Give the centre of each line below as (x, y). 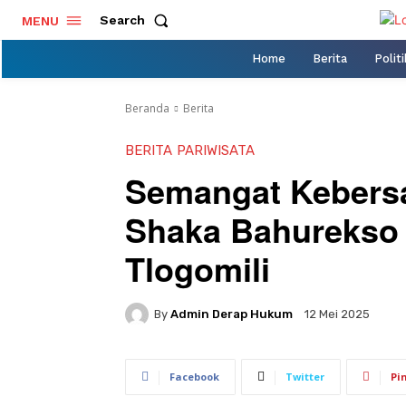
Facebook (194, 376)
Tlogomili (198, 268)
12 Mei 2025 (337, 314)
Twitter (305, 376)
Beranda (147, 108)
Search (122, 20)
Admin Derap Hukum (232, 314)
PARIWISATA (216, 150)
